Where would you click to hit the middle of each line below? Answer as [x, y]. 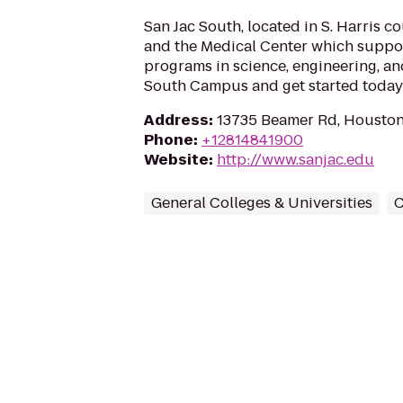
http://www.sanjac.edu [296, 160]
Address [176, 120]
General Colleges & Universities [262, 203]
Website [176, 160]
